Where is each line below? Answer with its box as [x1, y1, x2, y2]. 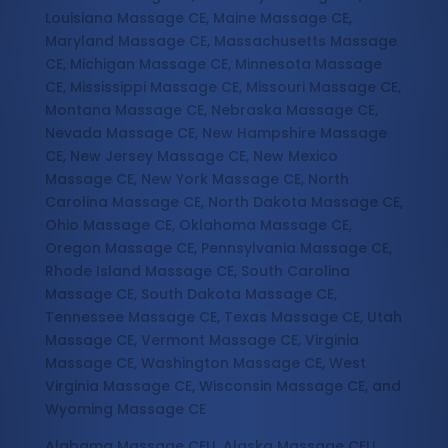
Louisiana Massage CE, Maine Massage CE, [44, 8, 352, 29]
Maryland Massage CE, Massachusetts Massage [44, 31, 397, 52]
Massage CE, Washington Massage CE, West [44, 353, 366, 374]
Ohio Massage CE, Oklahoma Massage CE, [44, 215, 352, 236]
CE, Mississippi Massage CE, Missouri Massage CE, [44, 77, 401, 98]
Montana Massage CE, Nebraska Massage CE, [44, 100, 378, 121]
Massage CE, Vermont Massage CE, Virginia [44, 330, 359, 351]
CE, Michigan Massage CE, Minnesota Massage [44, 54, 382, 75]
